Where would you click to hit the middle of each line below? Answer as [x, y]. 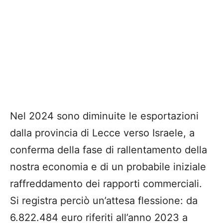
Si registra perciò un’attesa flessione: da [104, 201]
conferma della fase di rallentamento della [109, 150]
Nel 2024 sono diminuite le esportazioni [104, 116]
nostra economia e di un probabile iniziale [108, 167]
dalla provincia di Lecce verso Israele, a [102, 133]
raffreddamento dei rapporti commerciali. [106, 184]
